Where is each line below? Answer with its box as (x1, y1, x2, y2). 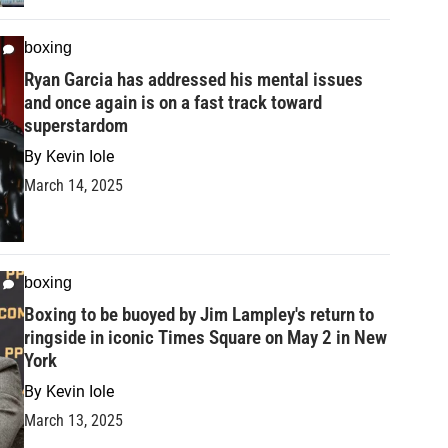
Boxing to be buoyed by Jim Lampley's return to (24, 303, 374, 327)
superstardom (24, 114, 128, 138)
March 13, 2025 (24, 411, 123, 431)
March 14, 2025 (24, 176, 123, 196)
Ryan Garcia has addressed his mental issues (24, 68, 363, 92)
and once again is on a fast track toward (24, 91, 322, 115)
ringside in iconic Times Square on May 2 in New (24, 326, 387, 350)
